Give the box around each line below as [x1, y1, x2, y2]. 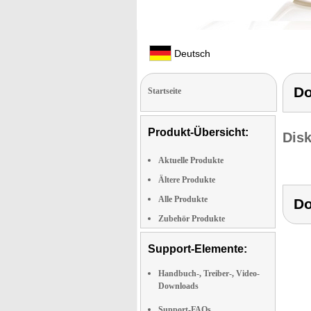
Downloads [158, 281, 199, 291]
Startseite [148, 86, 181, 96]
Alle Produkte [158, 194, 208, 204]
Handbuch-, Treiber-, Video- [158, 269, 260, 278]
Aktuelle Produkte [158, 155, 224, 165]
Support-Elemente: [148, 243, 247, 255]
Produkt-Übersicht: [148, 126, 249, 138]
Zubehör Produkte [158, 214, 225, 224]
